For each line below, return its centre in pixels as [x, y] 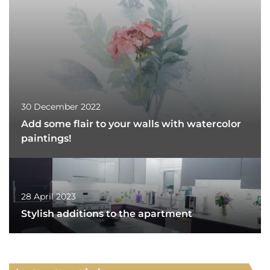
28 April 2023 [49, 196]
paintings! [46, 138]
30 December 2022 [61, 106]
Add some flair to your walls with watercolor [131, 124]
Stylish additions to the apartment [107, 213]
